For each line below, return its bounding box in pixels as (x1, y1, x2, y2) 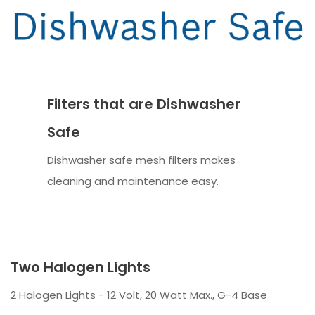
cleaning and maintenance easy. (47, 174, 219, 189)
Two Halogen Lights (11, 257, 150, 277)
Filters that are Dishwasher (47, 94, 241, 115)
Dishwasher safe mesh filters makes (47, 153, 236, 168)
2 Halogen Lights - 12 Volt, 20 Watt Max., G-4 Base (11, 287, 267, 302)
